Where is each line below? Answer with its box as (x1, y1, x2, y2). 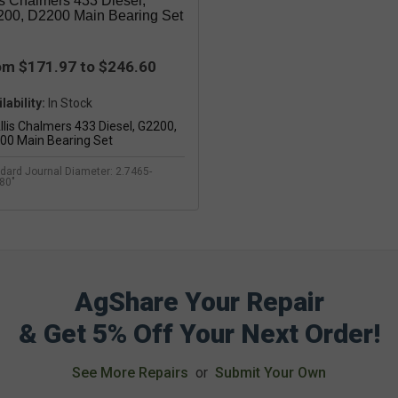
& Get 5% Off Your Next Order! (18, 318, 380, 350)
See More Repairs (72, 364, 188, 382)
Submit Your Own (215, 364, 326, 382)
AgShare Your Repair (74, 286, 324, 318)
